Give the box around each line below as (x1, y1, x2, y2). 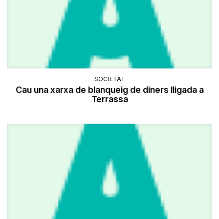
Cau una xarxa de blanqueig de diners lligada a (15, 84, 204, 95)
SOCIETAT (94, 74, 125, 83)
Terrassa (91, 93, 128, 104)
